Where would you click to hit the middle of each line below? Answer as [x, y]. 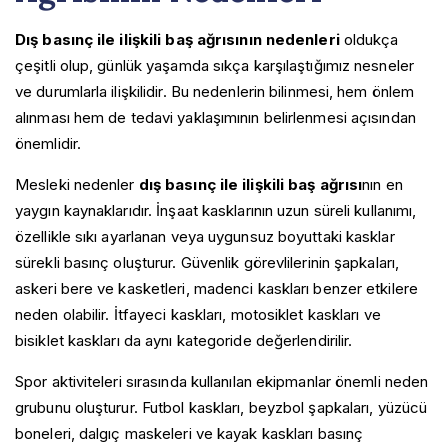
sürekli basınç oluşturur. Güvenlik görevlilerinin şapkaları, [207, 262]
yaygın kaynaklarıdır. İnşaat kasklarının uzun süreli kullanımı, [216, 210]
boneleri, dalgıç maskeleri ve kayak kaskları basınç [189, 433]
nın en [382, 184]
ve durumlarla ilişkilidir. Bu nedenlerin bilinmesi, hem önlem [215, 91]
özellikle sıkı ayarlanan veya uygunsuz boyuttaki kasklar [205, 236]
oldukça [369, 39]
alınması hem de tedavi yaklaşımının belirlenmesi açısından [215, 117]
